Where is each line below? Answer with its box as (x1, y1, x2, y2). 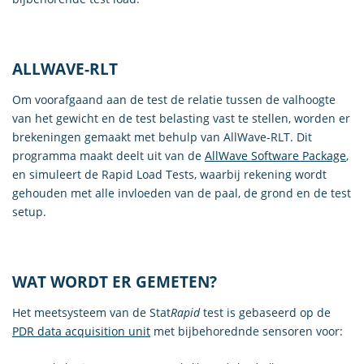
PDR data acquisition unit (12, 323, 150, 339)
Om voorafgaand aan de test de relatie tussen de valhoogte (12, 91, 336, 107)
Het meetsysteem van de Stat (12, 304, 171, 320)
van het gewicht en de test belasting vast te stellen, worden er (12, 110, 350, 126)
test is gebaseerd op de (200, 304, 331, 320)
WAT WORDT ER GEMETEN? (12, 271, 225, 292)
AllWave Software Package (205, 147, 346, 163)
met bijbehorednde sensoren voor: (150, 323, 343, 339)
